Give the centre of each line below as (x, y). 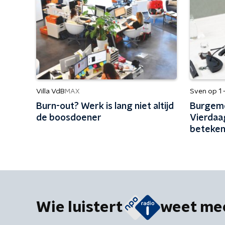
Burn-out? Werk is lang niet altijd (105, 106)
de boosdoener (69, 118)
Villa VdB (50, 91)
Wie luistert (79, 207)
